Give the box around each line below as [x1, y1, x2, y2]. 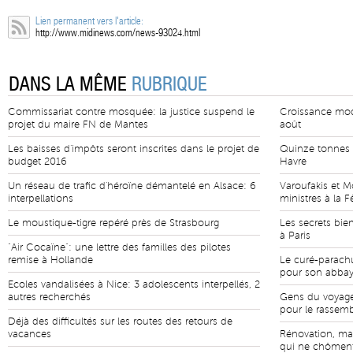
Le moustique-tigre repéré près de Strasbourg [8, 217, 219, 229]
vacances [8, 329, 51, 340]
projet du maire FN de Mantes [8, 119, 148, 130]
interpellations [8, 193, 73, 204]
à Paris [280, 230, 310, 241]
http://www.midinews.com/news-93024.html [35, 27, 200, 39]
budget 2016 [8, 156, 67, 167]
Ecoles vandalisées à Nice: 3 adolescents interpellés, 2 [8, 279, 260, 290]
